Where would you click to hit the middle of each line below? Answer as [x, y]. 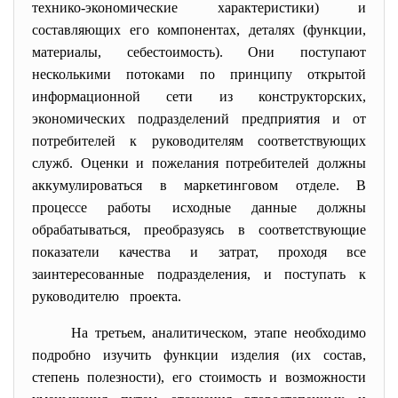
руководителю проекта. [107, 296]
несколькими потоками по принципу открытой [199, 74]
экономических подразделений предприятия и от [199, 119]
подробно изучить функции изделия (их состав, [199, 355]
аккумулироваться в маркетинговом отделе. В [199, 185]
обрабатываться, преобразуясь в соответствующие [199, 230]
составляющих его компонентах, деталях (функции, [199, 30]
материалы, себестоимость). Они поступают [199, 52]
